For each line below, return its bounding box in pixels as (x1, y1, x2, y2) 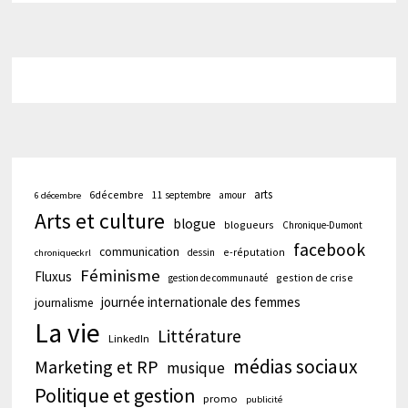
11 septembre (151, 189, 210, 202)
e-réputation (222, 245, 285, 260)
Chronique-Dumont (281, 219, 362, 232)
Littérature (157, 325, 241, 348)
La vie (34, 316, 100, 351)
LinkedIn (107, 331, 149, 346)
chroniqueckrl (34, 247, 91, 260)
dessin (187, 246, 215, 260)
